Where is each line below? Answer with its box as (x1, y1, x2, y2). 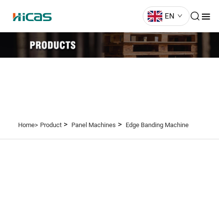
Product (40, 121, 62, 129)
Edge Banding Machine (125, 121, 189, 129)
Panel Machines (71, 121, 116, 129)
